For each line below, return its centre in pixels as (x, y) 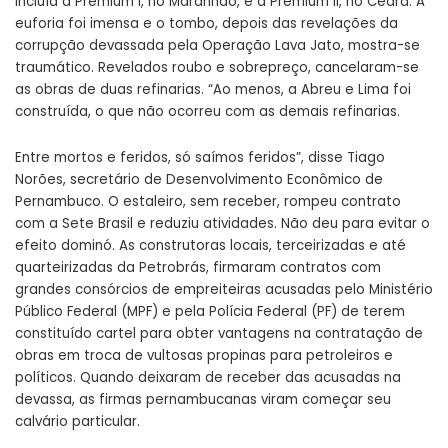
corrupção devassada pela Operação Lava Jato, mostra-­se (217, 45)
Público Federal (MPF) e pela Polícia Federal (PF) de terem (210, 311)
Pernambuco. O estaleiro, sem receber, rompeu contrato (208, 201)
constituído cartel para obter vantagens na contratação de (219, 333)
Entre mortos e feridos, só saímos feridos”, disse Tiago (200, 157)
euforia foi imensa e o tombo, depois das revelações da (206, 23)
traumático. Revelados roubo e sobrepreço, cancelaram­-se (217, 67)
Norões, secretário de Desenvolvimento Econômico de (199, 179)
